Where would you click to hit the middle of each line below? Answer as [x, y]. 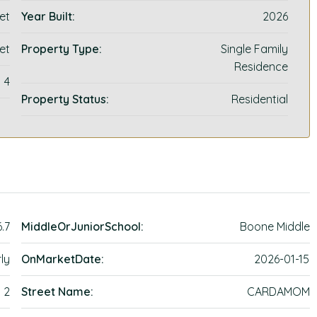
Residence [261, 67]
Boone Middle [275, 226]
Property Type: [62, 49]
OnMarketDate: [63, 259]
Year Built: [48, 16]
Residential [259, 99]
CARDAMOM [278, 292]
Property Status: [65, 99]
